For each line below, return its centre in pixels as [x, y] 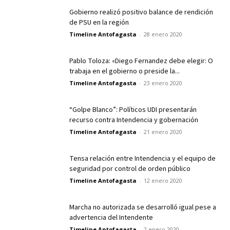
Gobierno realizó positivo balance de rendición [141, 12]
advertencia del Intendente [111, 217]
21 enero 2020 [163, 131]
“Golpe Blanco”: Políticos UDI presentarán [133, 110]
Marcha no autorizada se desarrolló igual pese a [143, 207]
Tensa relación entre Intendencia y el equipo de [142, 158]
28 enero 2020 [163, 34]
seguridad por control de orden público [130, 169]
